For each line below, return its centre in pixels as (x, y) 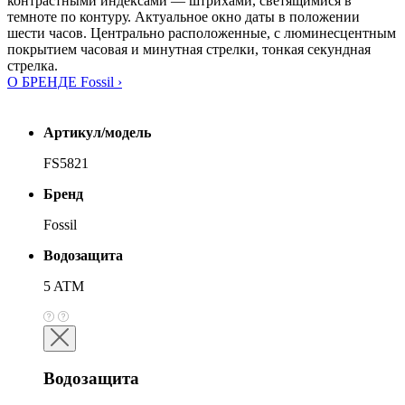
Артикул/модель (97, 133)
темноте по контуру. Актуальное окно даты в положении (184, 17)
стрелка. (33, 66)
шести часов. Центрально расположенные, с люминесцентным (202, 33)
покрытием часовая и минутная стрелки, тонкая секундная (189, 50)
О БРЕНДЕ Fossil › (65, 82)
